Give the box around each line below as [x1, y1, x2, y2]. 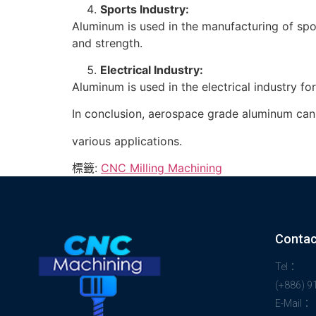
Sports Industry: [100, 1, 189, 16]
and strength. [72, 35, 142, 50]
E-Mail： [274, 298, 312, 310]
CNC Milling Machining [101, 161, 222, 176]
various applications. [72, 133, 182, 148]
